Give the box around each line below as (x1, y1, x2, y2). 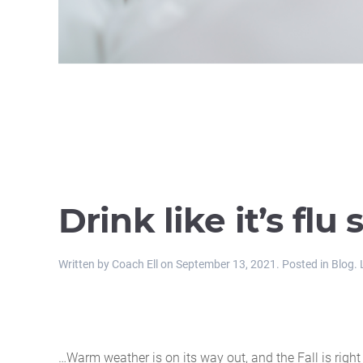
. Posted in (276, 258, 331, 271)
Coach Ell (112, 258, 158, 271)
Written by (58, 258, 112, 271)
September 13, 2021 (176, 258, 276, 271)
